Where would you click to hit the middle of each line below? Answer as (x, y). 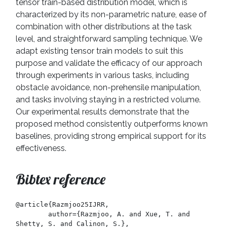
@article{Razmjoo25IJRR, (62, 205)
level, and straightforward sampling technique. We (109, 39)
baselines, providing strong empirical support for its (111, 136)
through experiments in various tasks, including (102, 75)
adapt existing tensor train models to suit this (100, 51)
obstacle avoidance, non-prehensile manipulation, (108, 88)
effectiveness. (41, 148)
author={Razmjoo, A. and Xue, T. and (32, 214)
